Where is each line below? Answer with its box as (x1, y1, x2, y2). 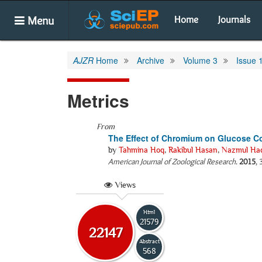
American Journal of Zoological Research (108, 156, 236, 167)
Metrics (67, 88, 129, 113)
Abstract (139, 237, 160, 244)
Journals (218, 13, 250, 25)
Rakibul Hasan (168, 145, 218, 154)
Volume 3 (183, 54, 218, 66)
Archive (137, 54, 164, 66)
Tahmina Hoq (119, 145, 164, 154)
